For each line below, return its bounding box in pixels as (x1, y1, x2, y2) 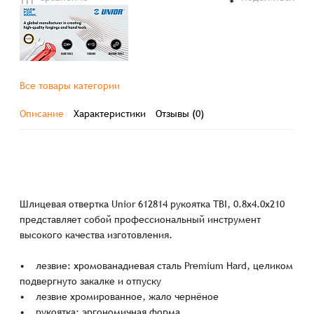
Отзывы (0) (156, 108, 205, 119)
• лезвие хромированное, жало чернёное (20, 291, 219, 302)
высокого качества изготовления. (20, 229, 173, 240)
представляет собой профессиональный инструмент (20, 214, 261, 225)
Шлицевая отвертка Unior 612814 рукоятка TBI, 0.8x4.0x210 (20, 198, 285, 210)
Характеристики (74, 108, 146, 119)
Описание (20, 108, 64, 119)
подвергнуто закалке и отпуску (20, 275, 162, 287)
